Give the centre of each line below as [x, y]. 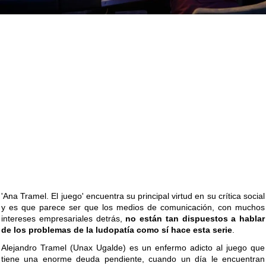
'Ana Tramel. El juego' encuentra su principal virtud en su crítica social [133, 196]
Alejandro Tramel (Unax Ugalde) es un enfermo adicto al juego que [133, 248]
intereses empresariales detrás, [64, 219]
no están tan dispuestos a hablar [195, 219]
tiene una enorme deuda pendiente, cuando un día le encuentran [133, 259]
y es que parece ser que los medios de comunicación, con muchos [133, 208]
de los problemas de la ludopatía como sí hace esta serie [117, 230]
